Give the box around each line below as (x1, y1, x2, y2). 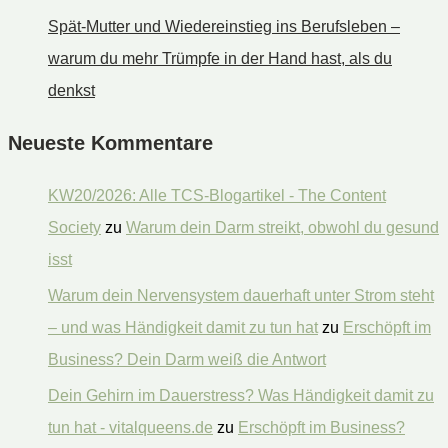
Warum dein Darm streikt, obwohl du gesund (126, 218, 439, 236)
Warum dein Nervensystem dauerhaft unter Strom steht (48, 286, 434, 304)
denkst (48, 81, 95, 99)
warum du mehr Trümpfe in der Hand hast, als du (48, 49, 392, 67)
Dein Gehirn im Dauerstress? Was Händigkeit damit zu (48, 386, 434, 404)
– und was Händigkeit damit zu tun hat (48, 318, 318, 336)
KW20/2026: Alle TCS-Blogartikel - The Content (48, 186, 386, 204)
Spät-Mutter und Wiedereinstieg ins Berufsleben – (48, 17, 400, 35)
